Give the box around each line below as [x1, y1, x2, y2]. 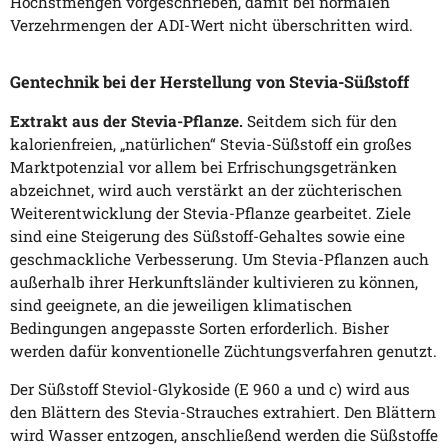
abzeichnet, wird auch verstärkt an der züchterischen [10, 179, 402, 200]
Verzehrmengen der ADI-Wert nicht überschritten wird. [10, 15, 413, 36]
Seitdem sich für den [243, 110, 397, 131]
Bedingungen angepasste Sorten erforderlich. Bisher [10, 317, 389, 338]
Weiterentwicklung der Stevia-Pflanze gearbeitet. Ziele [10, 202, 411, 223]
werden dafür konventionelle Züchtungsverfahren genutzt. [10, 340, 437, 361]
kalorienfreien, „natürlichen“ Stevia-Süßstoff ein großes [10, 133, 412, 154]
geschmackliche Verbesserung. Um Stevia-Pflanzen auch [10, 248, 429, 269]
